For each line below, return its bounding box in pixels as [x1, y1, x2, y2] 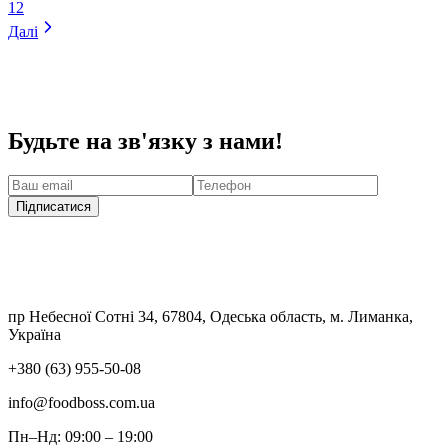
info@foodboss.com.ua [8, 393, 155, 411]
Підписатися [16, 198, 91, 214]
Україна [8, 325, 61, 343]
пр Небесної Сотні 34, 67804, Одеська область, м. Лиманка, [8, 307, 413, 325]
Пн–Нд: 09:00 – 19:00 [8, 427, 153, 445]
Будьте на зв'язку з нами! [8, 128, 283, 155]
